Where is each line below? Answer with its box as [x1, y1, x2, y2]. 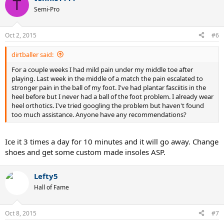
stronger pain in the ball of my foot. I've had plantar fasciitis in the [11, 82, 206, 92]
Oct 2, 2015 [5, 30, 36, 39]
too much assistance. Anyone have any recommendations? [11, 109, 186, 119]
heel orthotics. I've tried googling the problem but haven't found [11, 100, 204, 110]
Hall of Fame [34, 183, 69, 191]
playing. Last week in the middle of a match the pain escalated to [11, 73, 203, 83]
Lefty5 [34, 171, 58, 181]
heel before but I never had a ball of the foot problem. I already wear [11, 91, 213, 101]
